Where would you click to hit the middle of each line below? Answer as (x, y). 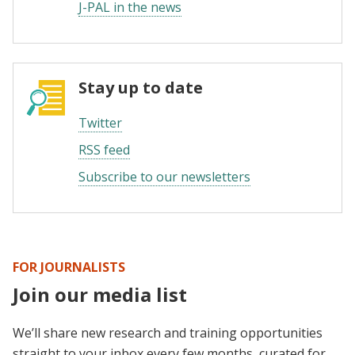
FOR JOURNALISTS (69, 267)
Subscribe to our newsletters (164, 177)
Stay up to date (141, 88)
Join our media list (100, 295)
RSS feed (104, 150)
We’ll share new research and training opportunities (168, 333)
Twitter (100, 123)
